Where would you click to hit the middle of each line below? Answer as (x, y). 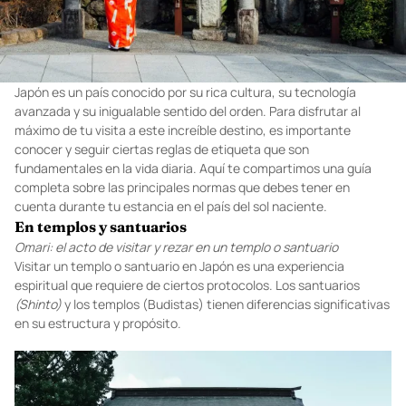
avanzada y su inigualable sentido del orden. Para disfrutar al (188, 140)
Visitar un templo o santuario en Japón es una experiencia (179, 353)
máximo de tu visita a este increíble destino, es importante (183, 159)
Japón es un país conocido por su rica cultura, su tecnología (185, 121)
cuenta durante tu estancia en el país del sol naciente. (171, 235)
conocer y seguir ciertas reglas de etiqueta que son (162, 178)
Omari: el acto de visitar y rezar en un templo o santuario (176, 304)
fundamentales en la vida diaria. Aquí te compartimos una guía (193, 197)
